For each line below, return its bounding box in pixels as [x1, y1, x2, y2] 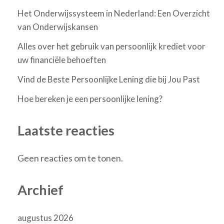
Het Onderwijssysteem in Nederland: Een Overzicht [17, 7, 210, 18]
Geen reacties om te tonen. [17, 152, 123, 163]
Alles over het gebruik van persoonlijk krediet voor [17, 40, 205, 51]
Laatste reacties [17, 121, 114, 138]
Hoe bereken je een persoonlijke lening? [17, 93, 162, 104]
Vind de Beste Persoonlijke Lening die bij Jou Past [17, 73, 200, 84]
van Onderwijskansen [17, 21, 98, 32]
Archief [17, 181, 63, 198]
